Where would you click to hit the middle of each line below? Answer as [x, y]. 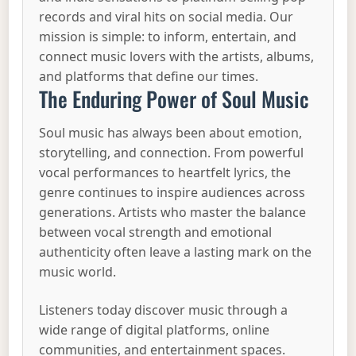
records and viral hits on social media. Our [166, 17]
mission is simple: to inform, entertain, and [168, 37]
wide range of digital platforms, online [155, 329]
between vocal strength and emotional [156, 232]
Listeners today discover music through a [164, 310]
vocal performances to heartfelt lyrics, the [165, 173]
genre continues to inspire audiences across [172, 193]
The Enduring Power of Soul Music [174, 99]
